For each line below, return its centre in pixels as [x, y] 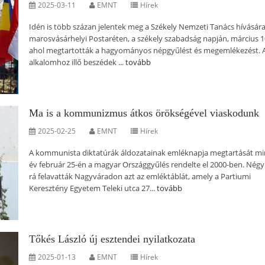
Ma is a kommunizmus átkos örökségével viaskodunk [144, 113]
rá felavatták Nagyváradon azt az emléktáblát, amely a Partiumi [140, 176]
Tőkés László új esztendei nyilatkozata [112, 239]
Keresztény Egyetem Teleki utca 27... [93, 188]
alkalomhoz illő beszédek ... [77, 62]
